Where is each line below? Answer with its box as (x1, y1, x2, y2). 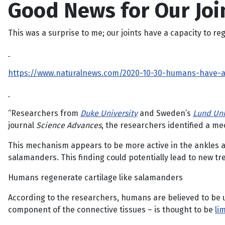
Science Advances (36, 121, 101, 130)
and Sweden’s (138, 108, 193, 118)
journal (8, 121, 36, 130)
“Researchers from (8, 108, 80, 118)
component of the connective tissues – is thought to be (8, 205, 215, 214)
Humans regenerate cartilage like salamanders (8, 173, 183, 182)
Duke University (80, 108, 138, 118)
